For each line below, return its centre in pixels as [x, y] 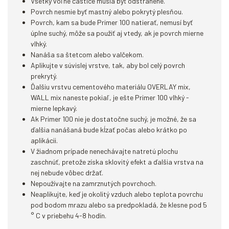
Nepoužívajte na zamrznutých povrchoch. [94, 183]
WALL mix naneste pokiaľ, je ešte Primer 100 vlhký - [110, 97]
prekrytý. [44, 76]
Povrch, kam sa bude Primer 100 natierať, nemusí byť [112, 22]
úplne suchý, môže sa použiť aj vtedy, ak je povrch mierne [117, 33]
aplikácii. [44, 140]
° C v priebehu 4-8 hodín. [68, 215]
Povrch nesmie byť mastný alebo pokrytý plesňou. [107, 12]
